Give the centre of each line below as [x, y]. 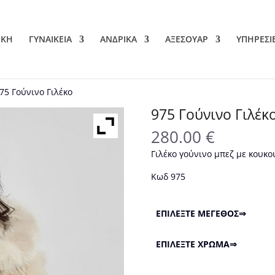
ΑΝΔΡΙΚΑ [118, 39]
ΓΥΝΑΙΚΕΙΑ [50, 39]
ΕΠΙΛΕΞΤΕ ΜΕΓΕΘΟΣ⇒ [201, 213]
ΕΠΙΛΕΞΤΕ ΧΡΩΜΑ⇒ [196, 244]
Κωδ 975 [168, 176]
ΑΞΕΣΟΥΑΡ [187, 39]
